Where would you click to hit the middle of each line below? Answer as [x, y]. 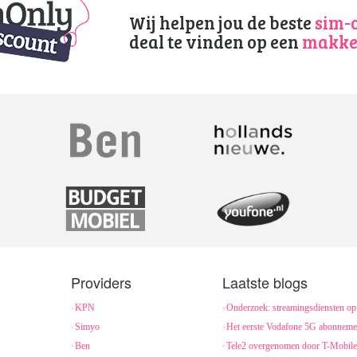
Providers [101, 282]
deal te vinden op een [215, 41]
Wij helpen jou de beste [222, 22]
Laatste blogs [265, 282]
